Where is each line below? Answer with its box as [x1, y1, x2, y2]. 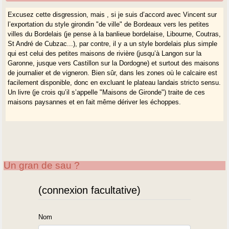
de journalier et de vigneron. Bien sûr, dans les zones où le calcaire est [8, 68, 218, 77]
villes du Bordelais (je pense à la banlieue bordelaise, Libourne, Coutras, [8, 30, 221, 38]
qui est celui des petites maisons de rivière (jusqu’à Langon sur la [8, 49, 202, 57]
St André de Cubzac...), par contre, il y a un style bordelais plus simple [8, 39, 218, 48]
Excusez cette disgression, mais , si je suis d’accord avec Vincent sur [8, 10, 217, 18]
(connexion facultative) [38, 184, 141, 196]
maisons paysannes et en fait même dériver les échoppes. [8, 98, 181, 106]
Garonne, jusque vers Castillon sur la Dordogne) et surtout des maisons [8, 59, 220, 67]
